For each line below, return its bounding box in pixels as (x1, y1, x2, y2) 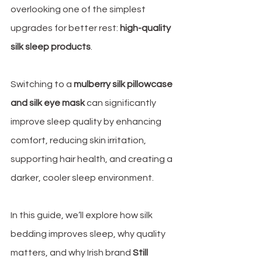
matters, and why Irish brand (11, 248, 133, 258)
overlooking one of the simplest (11, 5, 147, 15)
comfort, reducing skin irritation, (11, 136, 148, 146)
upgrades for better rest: (11, 23, 120, 33)
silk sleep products (11, 42, 91, 52)
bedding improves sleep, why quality (11, 229, 167, 239)
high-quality (120, 23, 173, 33)
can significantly (85, 98, 158, 108)
